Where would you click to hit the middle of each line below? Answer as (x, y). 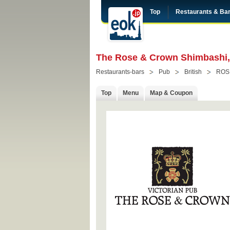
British (193, 72)
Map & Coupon (171, 93)
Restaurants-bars (120, 72)
